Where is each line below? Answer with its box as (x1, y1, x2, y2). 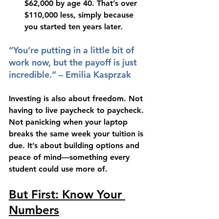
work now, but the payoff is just (9, 56, 139, 68)
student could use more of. (9, 164, 108, 174)
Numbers (9, 202, 59, 217)
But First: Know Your (9, 187, 125, 201)
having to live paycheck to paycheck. (9, 105, 146, 115)
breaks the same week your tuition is (9, 129, 146, 138)
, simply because (73, 10, 136, 20)
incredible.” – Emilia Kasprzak (9, 68, 131, 80)
